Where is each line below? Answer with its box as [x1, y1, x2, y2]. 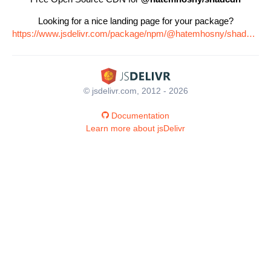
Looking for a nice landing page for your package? [38, 16, 233, 26]
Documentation [111, 110, 169, 120]
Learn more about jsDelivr [86, 123, 185, 133]
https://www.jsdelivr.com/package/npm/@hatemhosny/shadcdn [246, 28, 255, 39]
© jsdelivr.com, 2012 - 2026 [83, 85, 188, 96]
